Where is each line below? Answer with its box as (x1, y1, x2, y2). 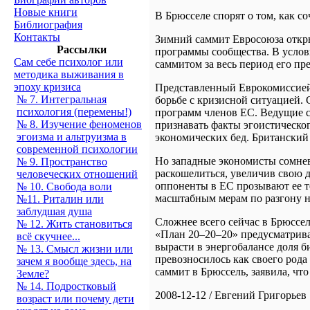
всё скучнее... (17, 230, 80, 242)
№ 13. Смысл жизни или (17, 243, 133, 255)
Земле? (17, 268, 49, 280)
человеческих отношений (17, 168, 138, 180)
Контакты (14, 31, 60, 43)
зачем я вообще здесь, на (17, 255, 131, 267)
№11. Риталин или (17, 193, 104, 205)
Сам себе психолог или (14, 56, 123, 68)
